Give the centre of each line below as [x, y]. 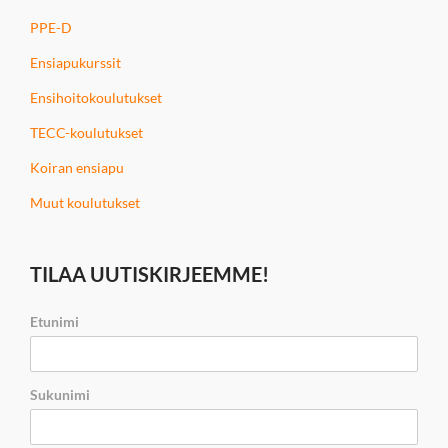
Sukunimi [60, 394]
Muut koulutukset [85, 202]
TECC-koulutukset [86, 132]
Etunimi [54, 321]
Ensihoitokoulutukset [96, 97]
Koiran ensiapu [77, 167]
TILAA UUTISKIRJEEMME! [149, 273]
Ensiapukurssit [75, 62]
